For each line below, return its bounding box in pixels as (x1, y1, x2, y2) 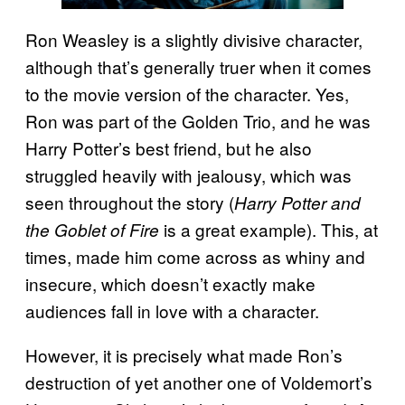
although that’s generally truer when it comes (25, 53, 372, 79)
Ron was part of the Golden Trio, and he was (25, 108, 371, 133)
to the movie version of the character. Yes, (25, 80, 349, 106)
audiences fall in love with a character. (25, 297, 319, 323)
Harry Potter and (234, 190, 361, 214)
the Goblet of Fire (25, 217, 164, 241)
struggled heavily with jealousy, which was (25, 162, 352, 187)
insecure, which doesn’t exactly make (25, 270, 316, 296)
